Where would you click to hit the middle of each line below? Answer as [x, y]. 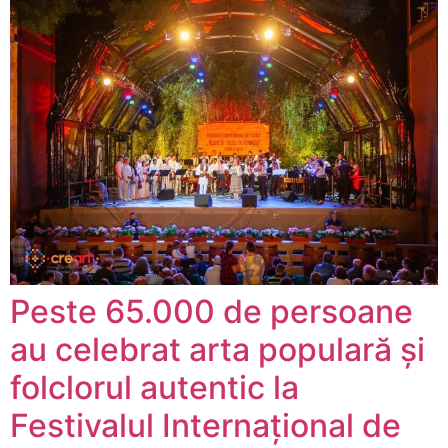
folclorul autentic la [154, 388]
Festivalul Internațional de [205, 426]
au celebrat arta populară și [217, 350]
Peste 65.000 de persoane [211, 312]
